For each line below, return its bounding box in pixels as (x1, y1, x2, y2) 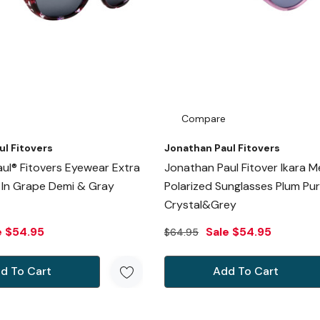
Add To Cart (212, 263, 279, 279)
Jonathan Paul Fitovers (164, 141, 280, 154)
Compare (181, 111, 226, 125)
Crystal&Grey (164, 196, 236, 212)
